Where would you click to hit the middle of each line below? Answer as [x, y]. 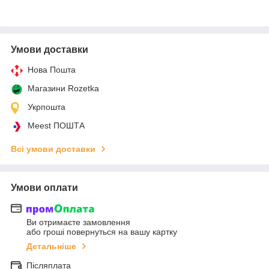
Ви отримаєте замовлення [78, 222]
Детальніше [51, 246]
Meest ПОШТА [56, 125]
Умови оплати [44, 187]
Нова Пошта [52, 69]
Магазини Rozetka [63, 88]
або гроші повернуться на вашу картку [102, 232]
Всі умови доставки [53, 149]
